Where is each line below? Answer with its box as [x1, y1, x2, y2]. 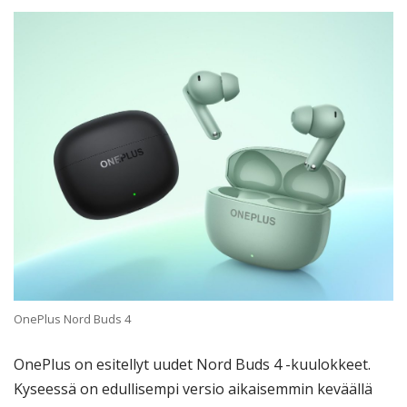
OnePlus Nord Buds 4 [14, 311, 131, 328]
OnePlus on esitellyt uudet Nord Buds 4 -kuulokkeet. [14, 353, 371, 374]
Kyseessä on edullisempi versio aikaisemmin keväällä [14, 378, 372, 399]
